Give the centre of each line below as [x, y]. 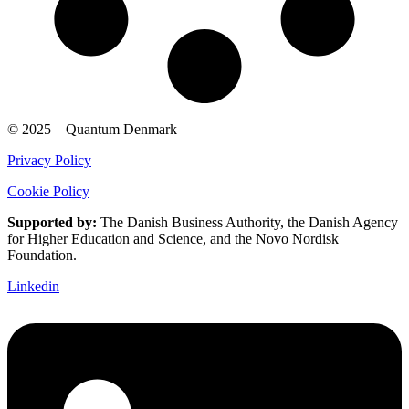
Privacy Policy [49, 161]
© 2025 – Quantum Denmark [92, 130]
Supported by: [52, 223]
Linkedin [33, 287]
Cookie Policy [48, 192]
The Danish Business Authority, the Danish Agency [247, 223]
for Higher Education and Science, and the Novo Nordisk [173, 239]
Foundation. [42, 256]
